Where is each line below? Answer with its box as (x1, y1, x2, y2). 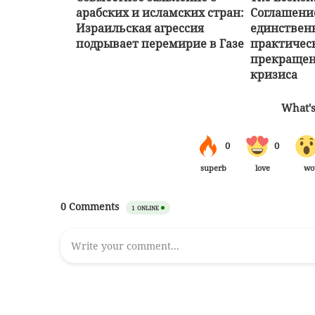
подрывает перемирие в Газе (76, 35, 244, 51)
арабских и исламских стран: (76, 4, 244, 20)
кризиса (250, 66, 298, 82)
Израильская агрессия (76, 20, 204, 36)
